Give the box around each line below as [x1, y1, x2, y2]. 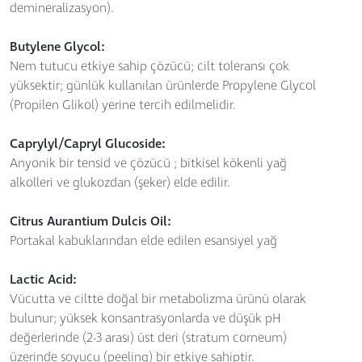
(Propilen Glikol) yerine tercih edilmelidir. [10, 97, 236, 115]
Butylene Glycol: [10, 39, 105, 57]
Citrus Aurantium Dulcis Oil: [10, 213, 171, 231]
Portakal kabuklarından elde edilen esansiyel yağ [10, 233, 277, 250]
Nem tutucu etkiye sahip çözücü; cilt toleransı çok [10, 58, 289, 76]
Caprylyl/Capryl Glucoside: [10, 136, 166, 154]
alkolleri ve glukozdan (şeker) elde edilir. [10, 175, 230, 192]
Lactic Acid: [10, 271, 77, 289]
